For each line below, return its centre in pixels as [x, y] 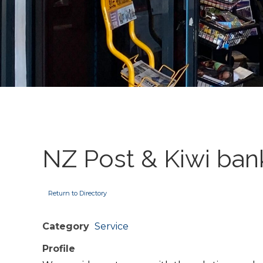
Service [112, 226]
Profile [59, 249]
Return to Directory [77, 193]
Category [66, 226]
